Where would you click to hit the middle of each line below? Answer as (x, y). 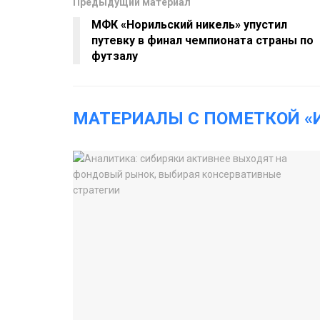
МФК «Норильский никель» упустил (189, 25)
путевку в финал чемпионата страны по (202, 41)
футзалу (120, 56)
